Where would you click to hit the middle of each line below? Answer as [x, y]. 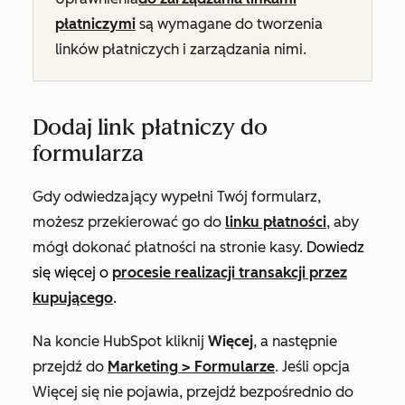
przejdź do [70, 367]
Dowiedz [335, 247]
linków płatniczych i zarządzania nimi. [181, 49]
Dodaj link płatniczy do [150, 127]
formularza [88, 153]
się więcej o [72, 273]
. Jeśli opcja [312, 367]
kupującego [73, 298]
